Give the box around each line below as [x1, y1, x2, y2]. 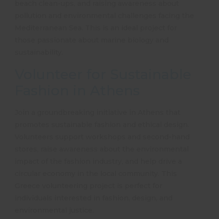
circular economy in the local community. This [15, 169, 177, 178]
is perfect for [115, 181, 162, 191]
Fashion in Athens [15, 82, 140, 99]
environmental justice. [15, 206, 94, 215]
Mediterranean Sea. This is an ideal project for [15, 23, 177, 33]
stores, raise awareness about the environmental [15, 145, 189, 154]
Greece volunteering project [15, 181, 115, 191]
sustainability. [15, 48, 63, 57]
